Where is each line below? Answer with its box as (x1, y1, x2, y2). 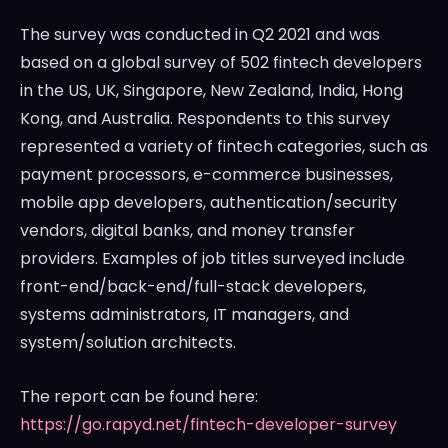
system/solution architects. (20, 331, 236, 355)
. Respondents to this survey (170, 107, 390, 131)
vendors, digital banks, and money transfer (20, 219, 355, 243)
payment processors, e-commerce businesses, (20, 163, 393, 187)
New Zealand (210, 79, 311, 103)
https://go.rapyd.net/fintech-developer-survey (20, 413, 397, 437)
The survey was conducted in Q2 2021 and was (20, 23, 380, 47)
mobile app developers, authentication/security (20, 191, 397, 215)
